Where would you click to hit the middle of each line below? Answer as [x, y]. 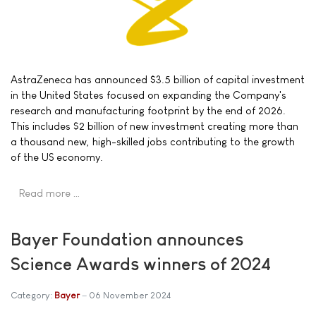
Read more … [50, 193]
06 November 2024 [130, 295]
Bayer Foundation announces [127, 239]
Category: [32, 295]
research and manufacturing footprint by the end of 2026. [148, 110]
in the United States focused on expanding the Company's [148, 95]
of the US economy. [57, 157]
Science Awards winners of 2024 [141, 263]
